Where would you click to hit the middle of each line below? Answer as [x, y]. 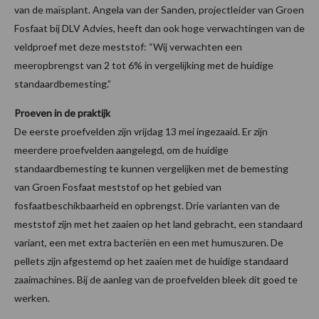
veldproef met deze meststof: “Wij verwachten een [128, 47]
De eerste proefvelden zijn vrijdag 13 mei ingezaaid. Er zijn [141, 132]
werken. [32, 298]
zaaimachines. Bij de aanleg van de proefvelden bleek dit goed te [156, 280]
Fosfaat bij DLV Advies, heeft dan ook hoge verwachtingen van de [159, 28]
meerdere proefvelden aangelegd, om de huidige [121, 150]
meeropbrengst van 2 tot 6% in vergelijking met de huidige [144, 66]
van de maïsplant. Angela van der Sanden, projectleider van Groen [159, 10]
